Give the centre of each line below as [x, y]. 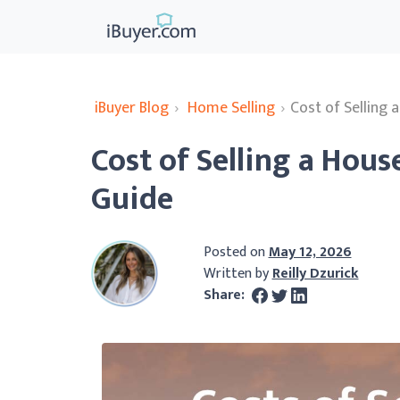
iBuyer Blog [132, 108]
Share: [225, 295]
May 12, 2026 [310, 252]
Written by [237, 273]
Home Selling [232, 108]
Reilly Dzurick [315, 273]
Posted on [236, 252]
